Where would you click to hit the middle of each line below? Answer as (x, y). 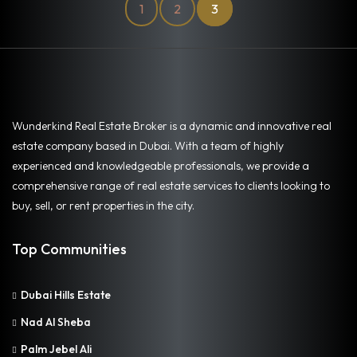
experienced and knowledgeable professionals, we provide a (161, 165)
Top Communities (69, 249)
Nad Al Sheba (56, 322)
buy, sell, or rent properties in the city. (103, 205)
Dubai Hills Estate (66, 294)
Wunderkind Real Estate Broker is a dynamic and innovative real (172, 126)
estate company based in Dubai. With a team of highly (148, 145)
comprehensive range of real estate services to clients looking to (171, 185)
